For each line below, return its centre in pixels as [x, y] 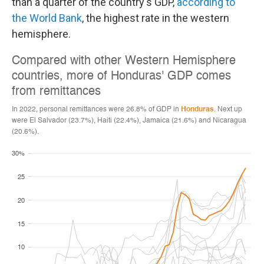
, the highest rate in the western [156, 18]
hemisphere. [41, 34]
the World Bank [47, 18]
